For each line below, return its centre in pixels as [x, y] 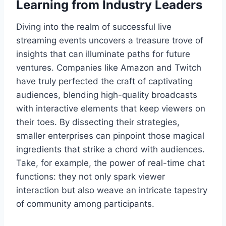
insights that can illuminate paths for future [103, 54]
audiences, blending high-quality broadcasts [107, 95]
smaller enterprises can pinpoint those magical [110, 135]
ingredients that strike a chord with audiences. [110, 149]
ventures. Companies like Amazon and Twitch [109, 67]
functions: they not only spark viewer [91, 176]
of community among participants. [85, 204]
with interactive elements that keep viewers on [111, 108]
